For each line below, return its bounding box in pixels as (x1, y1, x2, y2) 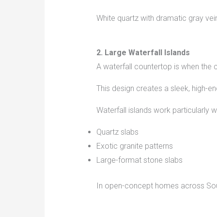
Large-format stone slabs (96, 155, 183, 165)
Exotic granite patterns (96, 141, 173, 151)
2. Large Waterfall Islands (96, 48, 190, 58)
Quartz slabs (96, 127, 139, 137)
